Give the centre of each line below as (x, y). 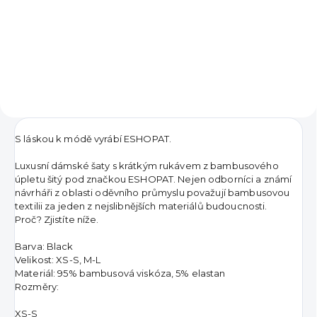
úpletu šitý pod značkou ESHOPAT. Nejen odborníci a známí (154, 179)
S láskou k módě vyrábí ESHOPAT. (93, 138)
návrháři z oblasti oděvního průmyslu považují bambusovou (152, 192)
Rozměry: (38, 286)
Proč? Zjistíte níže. (57, 219)
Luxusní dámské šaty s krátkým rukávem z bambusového (147, 165)
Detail (122, 30)
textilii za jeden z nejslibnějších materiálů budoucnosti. (141, 206)
